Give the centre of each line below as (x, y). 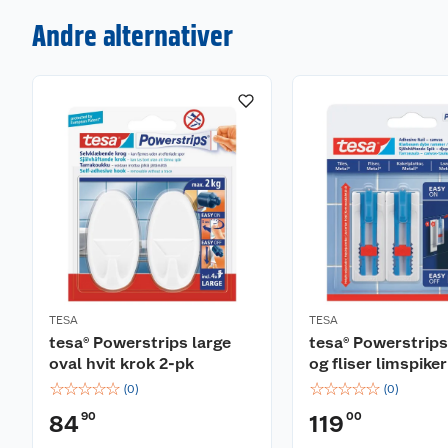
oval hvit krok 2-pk (121, 364)
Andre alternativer (132, 35)
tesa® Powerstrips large (140, 343)
